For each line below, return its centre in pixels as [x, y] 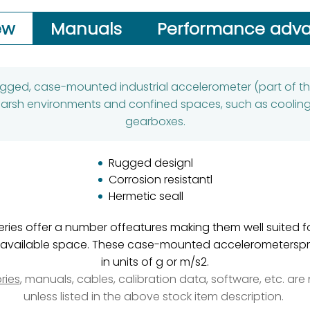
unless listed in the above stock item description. [155, 297]
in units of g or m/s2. [155, 262]
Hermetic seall [146, 196]
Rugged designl [151, 163]
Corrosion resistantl [160, 180]
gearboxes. [155, 121]
